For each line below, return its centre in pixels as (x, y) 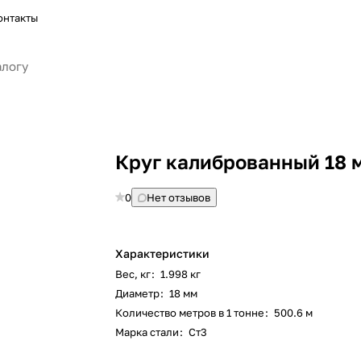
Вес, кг (133, 274)
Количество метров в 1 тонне (190, 313)
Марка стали (147, 332)
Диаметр (138, 293)
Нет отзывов (179, 197)
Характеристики (163, 253)
